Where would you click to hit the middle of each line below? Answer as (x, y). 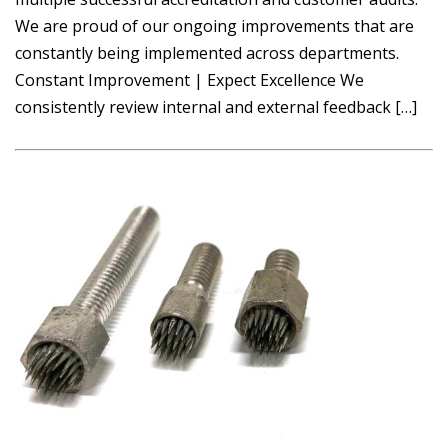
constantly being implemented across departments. (207, 52)
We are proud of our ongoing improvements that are (214, 25)
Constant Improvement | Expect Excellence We (189, 79)
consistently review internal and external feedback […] (216, 106)
